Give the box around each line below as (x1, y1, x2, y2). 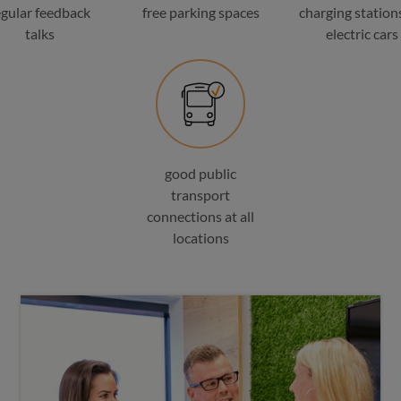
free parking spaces (141, 4, 260, 21)
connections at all (147, 208, 254, 225)
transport (171, 186, 230, 203)
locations (172, 229, 229, 246)
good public (165, 165, 236, 182)
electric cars (325, 25, 398, 42)
